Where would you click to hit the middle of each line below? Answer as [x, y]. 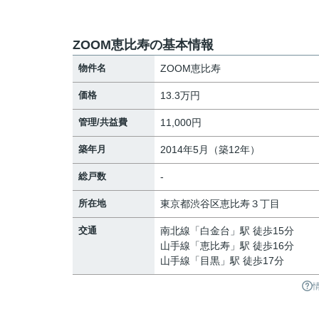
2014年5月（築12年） [210, 150]
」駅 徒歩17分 [252, 261]
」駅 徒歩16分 [262, 246]
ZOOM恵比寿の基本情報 [143, 45]
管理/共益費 [103, 122]
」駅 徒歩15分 [262, 231]
